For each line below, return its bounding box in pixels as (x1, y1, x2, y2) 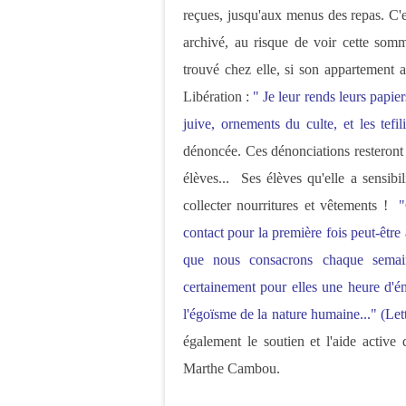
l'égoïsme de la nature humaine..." (183, 306, 377, 322)
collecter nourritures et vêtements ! (183, 198, 400, 213)
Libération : (183, 89, 254, 104)
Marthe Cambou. (183, 361, 280, 376)
